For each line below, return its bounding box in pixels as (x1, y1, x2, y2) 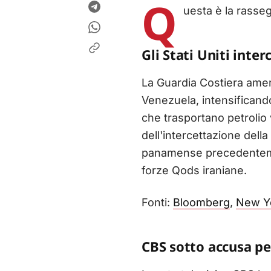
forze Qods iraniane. (142, 164, 247, 177)
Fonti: (142, 196, 173, 209)
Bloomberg (173, 196, 230, 209)
